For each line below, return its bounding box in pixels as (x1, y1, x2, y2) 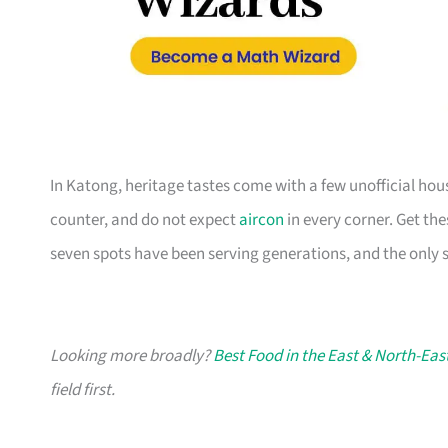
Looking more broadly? (50, 344, 213, 369)
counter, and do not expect (50, 208, 239, 233)
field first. (50, 378, 115, 403)
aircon (239, 208, 284, 233)
